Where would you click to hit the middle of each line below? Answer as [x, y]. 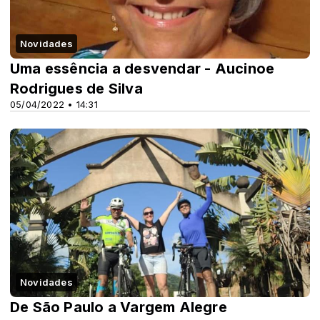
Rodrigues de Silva [76, 88]
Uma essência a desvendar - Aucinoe [142, 68]
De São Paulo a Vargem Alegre [119, 307]
